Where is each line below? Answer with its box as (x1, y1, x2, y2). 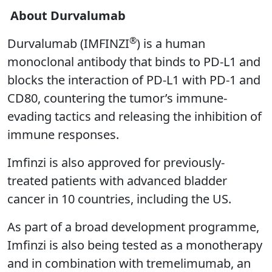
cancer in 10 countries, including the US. (7, 191, 231, 208)
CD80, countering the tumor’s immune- (7, 90, 227, 107)
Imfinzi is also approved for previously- (7, 154, 225, 171)
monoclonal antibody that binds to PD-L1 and (7, 53, 260, 70)
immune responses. (7, 126, 119, 143)
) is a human (137, 35, 205, 52)
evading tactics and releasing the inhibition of (7, 108, 262, 125)
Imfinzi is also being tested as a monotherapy (7, 237, 262, 254)
